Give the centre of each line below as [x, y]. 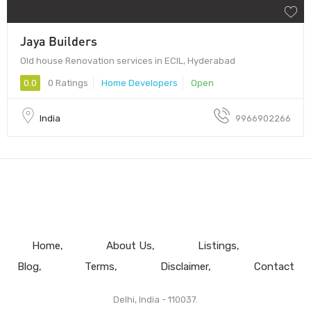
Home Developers [140, 83]
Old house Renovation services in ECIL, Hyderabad [128, 60]
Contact [274, 266]
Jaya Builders [59, 41]
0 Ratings [67, 83]
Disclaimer [184, 266]
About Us [129, 245]
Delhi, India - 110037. [155, 299]
